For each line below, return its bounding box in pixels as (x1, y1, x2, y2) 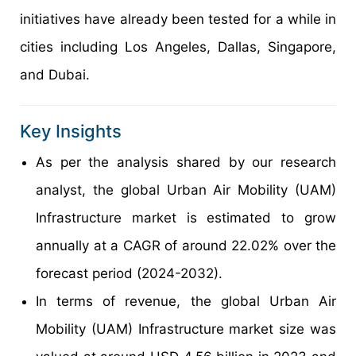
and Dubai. (20, 67, 90, 83)
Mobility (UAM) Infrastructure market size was (36, 321, 336, 338)
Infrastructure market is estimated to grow (36, 210, 336, 226)
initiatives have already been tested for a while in (20, 11, 336, 28)
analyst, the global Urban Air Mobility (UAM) (36, 182, 336, 199)
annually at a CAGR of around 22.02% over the (36, 238, 336, 254)
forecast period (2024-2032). (36, 265, 222, 282)
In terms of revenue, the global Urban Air (36, 293, 336, 310)
